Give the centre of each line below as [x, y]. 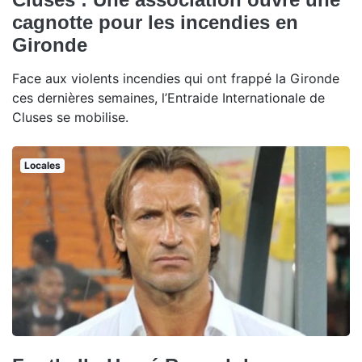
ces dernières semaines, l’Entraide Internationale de [168, 98]
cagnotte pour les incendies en [155, 22]
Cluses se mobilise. [70, 117]
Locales [42, 165]
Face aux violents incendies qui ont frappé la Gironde [176, 78]
